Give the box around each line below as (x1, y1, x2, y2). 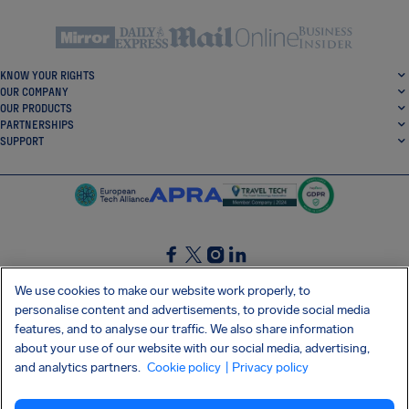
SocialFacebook (160, 266, 237, 279)
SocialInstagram (204, 266, 282, 279)
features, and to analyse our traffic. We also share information (15, 321, 354, 337)
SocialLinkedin (225, 266, 298, 279)
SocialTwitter (182, 266, 245, 279)
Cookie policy (147, 360, 221, 375)
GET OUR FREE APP (160, 310, 249, 324)
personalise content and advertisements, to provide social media (15, 302, 370, 318)
